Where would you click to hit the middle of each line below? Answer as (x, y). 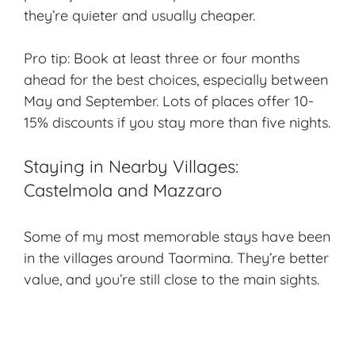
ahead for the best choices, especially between (176, 80)
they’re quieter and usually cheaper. (139, 16)
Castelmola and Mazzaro (123, 191)
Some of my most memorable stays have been (177, 237)
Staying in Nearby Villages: (131, 167)
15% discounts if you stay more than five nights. (177, 123)
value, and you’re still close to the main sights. (172, 280)
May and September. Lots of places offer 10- (169, 101)
